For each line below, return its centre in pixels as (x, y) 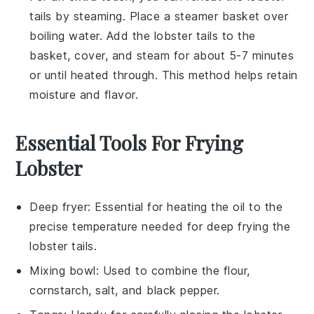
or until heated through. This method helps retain (164, 75)
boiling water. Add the (92, 35)
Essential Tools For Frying (130, 142)
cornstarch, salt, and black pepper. (125, 290)
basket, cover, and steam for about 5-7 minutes (162, 55)
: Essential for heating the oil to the (185, 206)
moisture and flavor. (84, 94)
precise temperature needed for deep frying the (160, 226)
